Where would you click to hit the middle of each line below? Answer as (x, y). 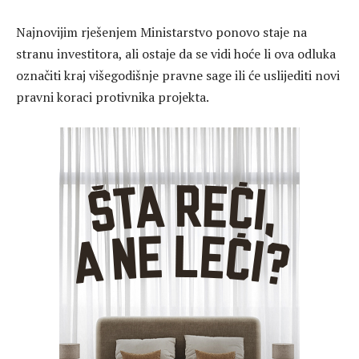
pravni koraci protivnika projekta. (113, 97)
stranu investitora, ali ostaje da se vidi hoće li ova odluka (176, 53)
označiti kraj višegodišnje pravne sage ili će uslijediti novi (178, 75)
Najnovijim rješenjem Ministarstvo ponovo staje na (161, 32)
